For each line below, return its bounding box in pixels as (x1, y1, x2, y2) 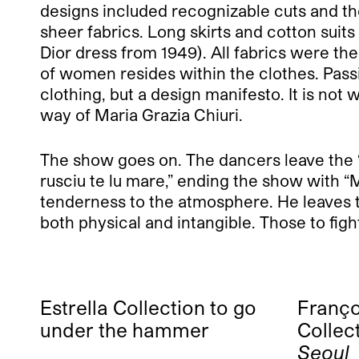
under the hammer (40, 318, 209, 341)
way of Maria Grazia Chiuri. (40, 105, 243, 124)
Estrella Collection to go (40, 296, 256, 319)
